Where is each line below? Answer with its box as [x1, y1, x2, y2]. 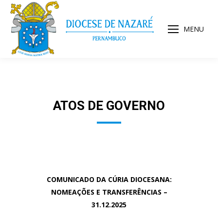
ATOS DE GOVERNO [53, 98, 165, 113]
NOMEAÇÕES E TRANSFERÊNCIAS [51, 187, 163, 197]
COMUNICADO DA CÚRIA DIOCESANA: [46, 175, 172, 184]
